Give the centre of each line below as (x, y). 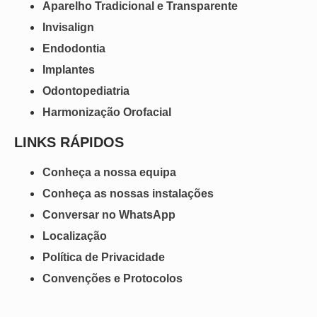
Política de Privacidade (104, 258)
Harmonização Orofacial (107, 113)
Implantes (69, 70)
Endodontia (74, 49)
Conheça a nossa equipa (109, 173)
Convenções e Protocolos (113, 279)
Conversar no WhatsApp (109, 215)
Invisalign (68, 28)
